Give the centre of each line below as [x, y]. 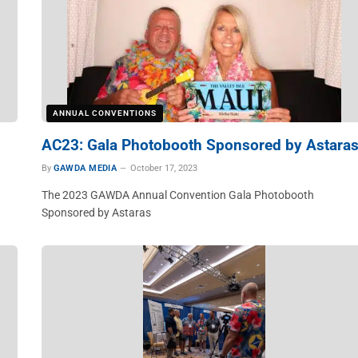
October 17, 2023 [164, 168]
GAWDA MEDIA [85, 168]
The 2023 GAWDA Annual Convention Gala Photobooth [177, 195]
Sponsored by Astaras [96, 213]
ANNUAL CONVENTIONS [104, 113]
